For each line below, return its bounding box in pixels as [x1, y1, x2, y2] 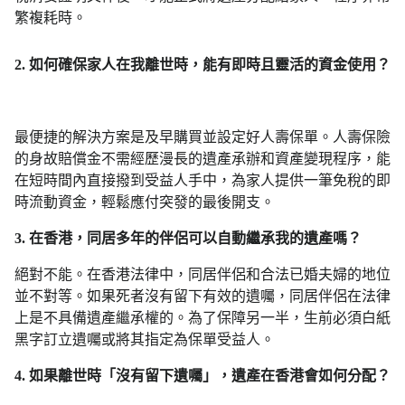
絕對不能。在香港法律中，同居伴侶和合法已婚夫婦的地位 [14, 267, 391, 283]
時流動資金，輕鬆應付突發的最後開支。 [14, 194, 275, 211]
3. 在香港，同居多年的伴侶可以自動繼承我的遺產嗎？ [14, 231, 362, 247]
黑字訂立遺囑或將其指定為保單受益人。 [14, 332, 275, 348]
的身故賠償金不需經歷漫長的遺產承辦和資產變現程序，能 [14, 151, 391, 167]
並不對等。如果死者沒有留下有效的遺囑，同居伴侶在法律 [14, 288, 391, 305]
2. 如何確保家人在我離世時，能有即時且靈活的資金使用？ [14, 57, 391, 73]
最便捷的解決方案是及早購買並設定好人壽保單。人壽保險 [14, 129, 391, 146]
